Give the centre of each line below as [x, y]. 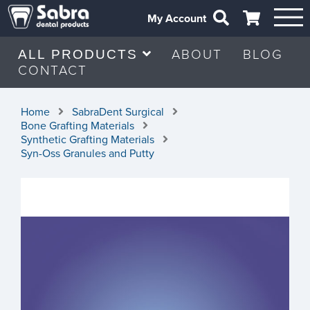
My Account [177, 18]
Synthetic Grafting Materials [88, 140]
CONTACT [53, 70]
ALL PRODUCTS [80, 54]
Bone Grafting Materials [77, 126]
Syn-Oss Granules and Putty [88, 154]
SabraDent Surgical [118, 112]
